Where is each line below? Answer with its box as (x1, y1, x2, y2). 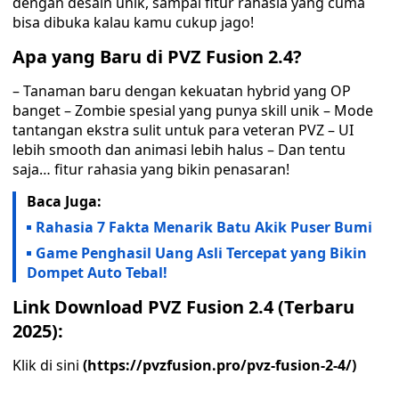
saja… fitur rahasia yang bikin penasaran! (12, 159, 289, 179)
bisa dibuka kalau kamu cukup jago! (12, 12, 254, 32)
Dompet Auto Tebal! (27, 263, 167, 282)
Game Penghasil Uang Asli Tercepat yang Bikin (36, 243, 367, 263)
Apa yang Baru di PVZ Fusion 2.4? (12, 45, 302, 69)
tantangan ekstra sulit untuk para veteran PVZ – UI (12, 120, 354, 140)
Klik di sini (12, 355, 83, 375)
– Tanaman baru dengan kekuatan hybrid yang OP (12, 81, 351, 101)
